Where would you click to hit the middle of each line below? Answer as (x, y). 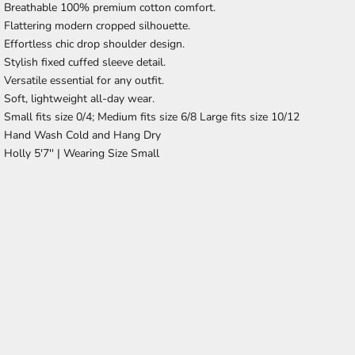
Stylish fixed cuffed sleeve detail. (85, 63)
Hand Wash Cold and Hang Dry (83, 136)
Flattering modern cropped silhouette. (97, 26)
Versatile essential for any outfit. (84, 81)
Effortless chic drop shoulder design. (95, 44)
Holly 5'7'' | (34, 154)
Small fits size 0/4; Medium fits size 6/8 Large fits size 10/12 (152, 117)
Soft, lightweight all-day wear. (80, 99)
